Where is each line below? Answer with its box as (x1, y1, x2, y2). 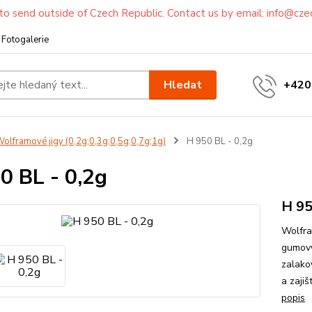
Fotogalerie (1, 33, 49, 46)
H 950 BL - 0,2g (184, 135, 253, 148)
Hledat (164, 77, 203, 93)
